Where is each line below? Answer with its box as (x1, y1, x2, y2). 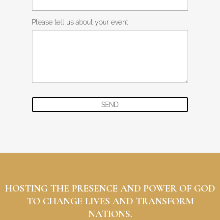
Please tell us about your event (32, 18, 128, 26)
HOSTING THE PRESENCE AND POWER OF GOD (5, 183, 215, 194)
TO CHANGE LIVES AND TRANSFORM (26, 195, 194, 207)
